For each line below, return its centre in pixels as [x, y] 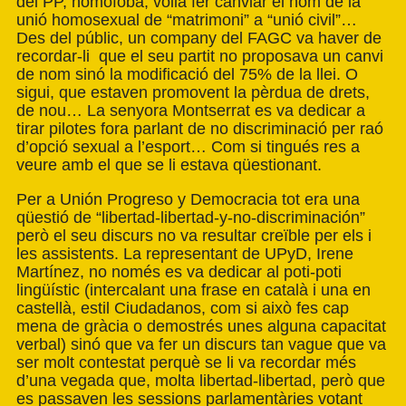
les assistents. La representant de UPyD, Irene [185, 253]
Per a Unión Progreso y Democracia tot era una [188, 199]
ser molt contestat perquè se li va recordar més [186, 362]
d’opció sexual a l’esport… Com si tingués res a [188, 146]
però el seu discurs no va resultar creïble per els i [194, 235]
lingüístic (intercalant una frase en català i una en [193, 290]
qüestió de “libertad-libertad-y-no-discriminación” [191, 217]
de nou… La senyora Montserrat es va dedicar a [191, 110]
